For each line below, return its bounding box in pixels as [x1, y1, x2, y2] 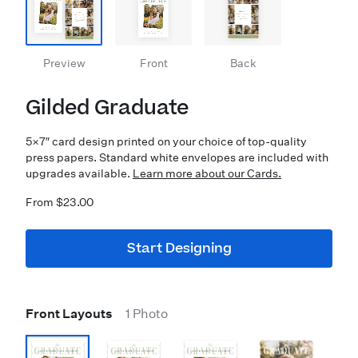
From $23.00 [26, 195, 93, 209]
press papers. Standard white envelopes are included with [26, 150, 328, 165]
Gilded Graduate [26, 94, 189, 122]
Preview [42, 56, 86, 70]
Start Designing [126, 239, 232, 258]
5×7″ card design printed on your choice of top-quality [26, 134, 307, 149]
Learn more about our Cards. [133, 166, 281, 181]
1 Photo [125, 306, 168, 321]
